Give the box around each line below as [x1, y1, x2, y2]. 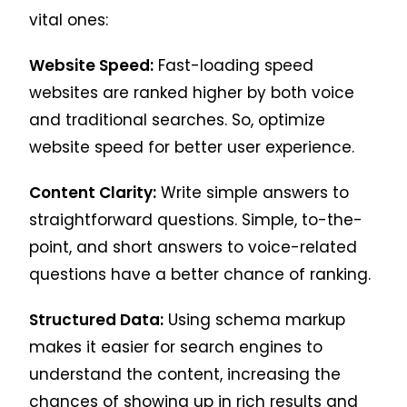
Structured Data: [29, 308, 164, 331]
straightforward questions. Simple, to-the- [29, 208, 363, 231]
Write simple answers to [156, 181, 350, 203]
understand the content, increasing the [29, 362, 342, 385]
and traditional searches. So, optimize [29, 108, 326, 131]
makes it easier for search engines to [29, 335, 323, 358]
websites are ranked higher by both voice [29, 81, 355, 104]
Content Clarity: [29, 181, 157, 203]
